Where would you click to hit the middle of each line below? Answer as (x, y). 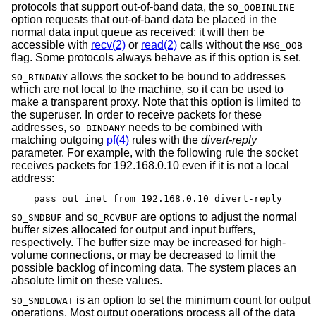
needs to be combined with (194, 128)
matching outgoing (59, 140)
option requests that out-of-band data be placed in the (144, 19)
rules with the (165, 140)
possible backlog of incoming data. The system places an (154, 268)
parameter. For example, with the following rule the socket (154, 153)
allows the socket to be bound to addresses (177, 77)
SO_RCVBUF (112, 218)
